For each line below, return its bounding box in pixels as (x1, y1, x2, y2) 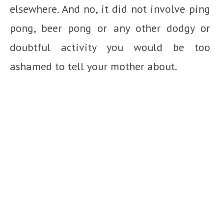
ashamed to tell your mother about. (10, 59, 177, 73)
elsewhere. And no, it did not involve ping (10, 1, 210, 16)
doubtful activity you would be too (10, 40, 210, 54)
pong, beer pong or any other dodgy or (10, 21, 210, 35)
